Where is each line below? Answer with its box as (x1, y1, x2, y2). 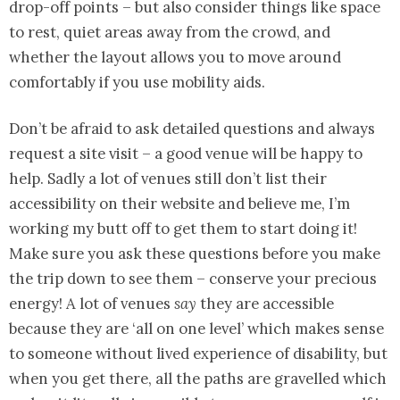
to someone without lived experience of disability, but (9, 343, 387, 363)
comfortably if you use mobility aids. (9, 71, 265, 92)
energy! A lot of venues (9, 293, 171, 313)
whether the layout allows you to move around (9, 46, 341, 67)
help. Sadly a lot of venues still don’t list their (9, 168, 327, 188)
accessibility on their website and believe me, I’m (9, 193, 350, 213)
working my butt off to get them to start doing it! (9, 218, 357, 238)
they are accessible (200, 293, 334, 313)
